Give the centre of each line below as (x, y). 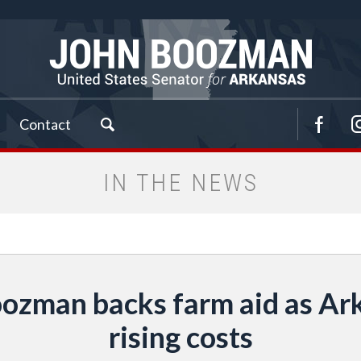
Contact (45, 124)
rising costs (180, 337)
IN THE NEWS (180, 183)
